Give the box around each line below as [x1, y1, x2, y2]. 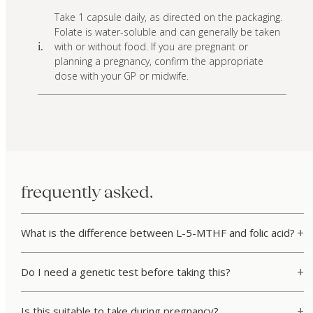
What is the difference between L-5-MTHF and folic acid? [20, 225, 295, 240]
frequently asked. [20, 182, 153, 201]
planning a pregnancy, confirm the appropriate [54, 54, 264, 68]
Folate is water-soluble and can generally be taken [54, 25, 281, 39]
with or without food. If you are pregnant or [54, 40, 249, 54]
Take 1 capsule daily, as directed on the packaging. [54, 10, 283, 24]
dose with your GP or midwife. [54, 69, 189, 83]
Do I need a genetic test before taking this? [20, 264, 231, 279]
